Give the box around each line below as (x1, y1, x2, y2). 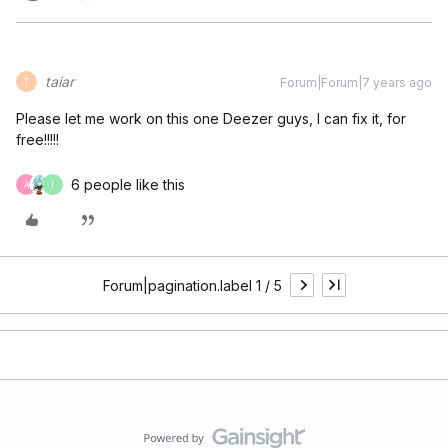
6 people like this (71, 176, 185, 193)
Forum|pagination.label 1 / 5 (102, 276, 282, 294)
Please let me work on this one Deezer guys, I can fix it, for (16, 110, 406, 127)
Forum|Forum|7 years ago (280, 75, 432, 90)
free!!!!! (16, 131, 59, 148)
